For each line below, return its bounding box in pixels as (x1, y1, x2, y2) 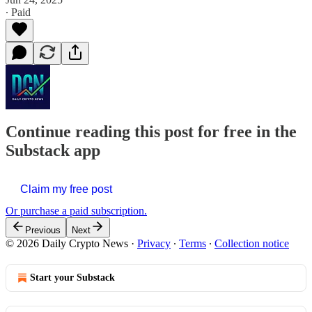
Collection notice (214, 237, 289, 250)
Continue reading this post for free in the (6, 123, 297, 141)
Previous (25, 225, 61, 236)
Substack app (6, 141, 100, 160)
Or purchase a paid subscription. (6, 205, 147, 217)
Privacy (137, 237, 171, 250)
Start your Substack (30, 272, 115, 283)
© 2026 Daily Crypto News (6, 237, 128, 250)
